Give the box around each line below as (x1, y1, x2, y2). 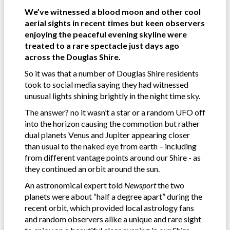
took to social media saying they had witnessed (25, 79, 188, 89)
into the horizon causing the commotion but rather (25, 118, 200, 128)
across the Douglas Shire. (25, 51, 121, 62)
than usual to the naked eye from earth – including (25, 141, 197, 151)
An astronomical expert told (25, 180, 124, 190)
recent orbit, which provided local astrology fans (25, 202, 194, 213)
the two (158, 180, 184, 190)
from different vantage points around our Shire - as (25, 152, 201, 162)
